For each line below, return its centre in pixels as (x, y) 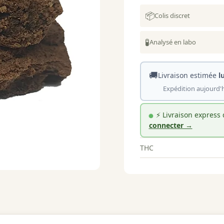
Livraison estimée (188, 75)
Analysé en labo (173, 42)
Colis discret (172, 15)
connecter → (170, 125)
